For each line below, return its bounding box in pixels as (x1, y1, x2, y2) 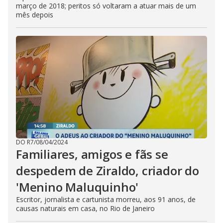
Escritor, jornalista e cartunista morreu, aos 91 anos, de (16, 195, 196, 204)
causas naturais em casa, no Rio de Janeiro (16, 204, 155, 213)
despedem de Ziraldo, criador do (16, 162, 199, 179)
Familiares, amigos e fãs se (16, 146, 168, 162)
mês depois (16, 10, 53, 19)
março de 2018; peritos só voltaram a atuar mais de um (16, 1, 196, 10)
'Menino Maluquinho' (16, 179, 139, 195)
